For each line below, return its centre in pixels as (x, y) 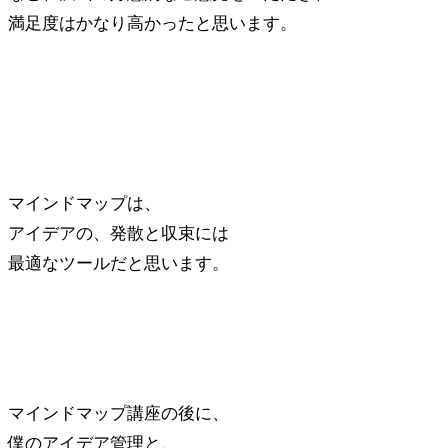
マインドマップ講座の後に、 (118, 413)
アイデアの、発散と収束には (118, 233)
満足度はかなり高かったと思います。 (152, 23)
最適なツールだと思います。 (118, 263)
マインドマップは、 (84, 203)
